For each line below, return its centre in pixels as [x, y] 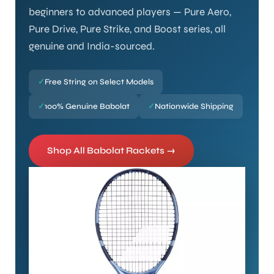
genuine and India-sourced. [92, 46]
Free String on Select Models [99, 82]
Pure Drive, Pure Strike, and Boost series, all [127, 29]
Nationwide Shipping [194, 106]
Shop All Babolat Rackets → [111, 150]
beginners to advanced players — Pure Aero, [130, 12]
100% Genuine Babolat [87, 106]
